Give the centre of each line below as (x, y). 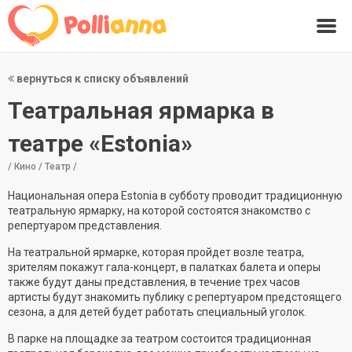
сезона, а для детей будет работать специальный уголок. (157, 312)
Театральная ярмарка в (141, 110)
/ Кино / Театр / (42, 167)
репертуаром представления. (85, 225)
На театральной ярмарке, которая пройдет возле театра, (156, 252)
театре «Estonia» (100, 143)
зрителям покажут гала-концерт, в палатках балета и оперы (164, 267)
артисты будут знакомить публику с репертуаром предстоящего (175, 297)
